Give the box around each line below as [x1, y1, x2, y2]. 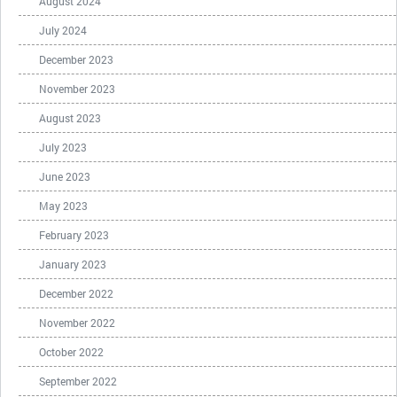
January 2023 [39, 256, 106, 271]
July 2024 [39, 22, 87, 37]
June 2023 [39, 168, 90, 183]
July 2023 [39, 139, 87, 154]
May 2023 [39, 198, 88, 213]
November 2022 [39, 315, 115, 330]
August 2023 [39, 110, 101, 125]
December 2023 [39, 51, 113, 66]
